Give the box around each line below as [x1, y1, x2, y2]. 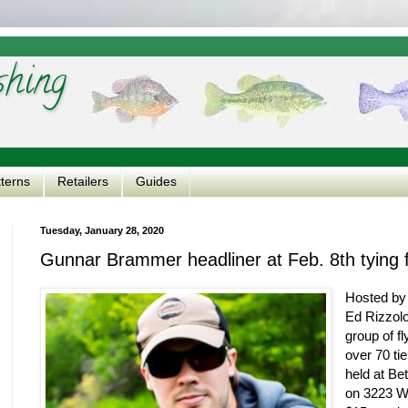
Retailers [57, 174, 108, 189]
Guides [136, 174, 177, 189]
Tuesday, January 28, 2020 [40, 224, 164, 236]
